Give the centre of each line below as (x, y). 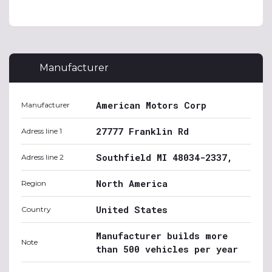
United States (132, 209)
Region (34, 183)
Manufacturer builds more (162, 236)
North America (132, 183)
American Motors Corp (151, 105)
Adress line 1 (42, 131)
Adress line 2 (42, 157)
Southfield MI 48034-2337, (164, 157)
